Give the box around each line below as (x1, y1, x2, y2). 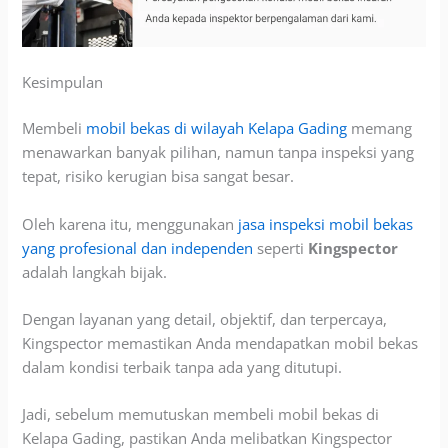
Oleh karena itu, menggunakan (22, 213, 239, 234)
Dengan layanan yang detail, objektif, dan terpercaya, (22, 308, 388, 329)
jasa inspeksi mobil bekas (238, 213, 414, 234)
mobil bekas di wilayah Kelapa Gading (86, 118, 348, 139)
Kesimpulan (22, 72, 104, 93)
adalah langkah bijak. (22, 261, 168, 282)
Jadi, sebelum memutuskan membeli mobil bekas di (22, 404, 380, 425)
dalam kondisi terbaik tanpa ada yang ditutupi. (22, 356, 343, 377)
